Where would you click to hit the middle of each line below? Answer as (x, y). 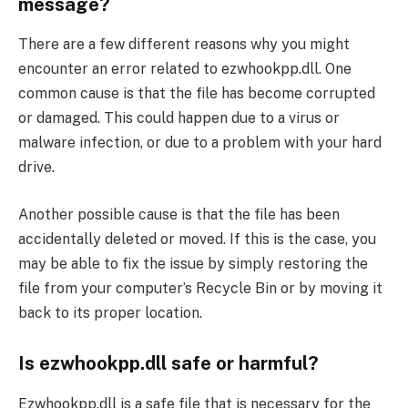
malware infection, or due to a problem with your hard (200, 143)
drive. (36, 168)
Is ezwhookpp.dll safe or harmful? (168, 364)
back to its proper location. (110, 312)
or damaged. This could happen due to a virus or (179, 118)
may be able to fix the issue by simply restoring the (193, 263)
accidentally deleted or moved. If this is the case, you (197, 239)
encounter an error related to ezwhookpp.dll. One (185, 69)
